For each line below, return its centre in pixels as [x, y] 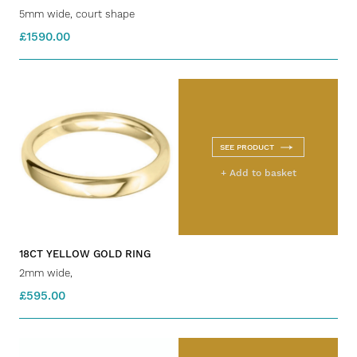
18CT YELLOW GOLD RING [85, 254]
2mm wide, [46, 273]
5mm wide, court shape [77, 14]
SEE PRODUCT [247, 147]
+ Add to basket [258, 173]
